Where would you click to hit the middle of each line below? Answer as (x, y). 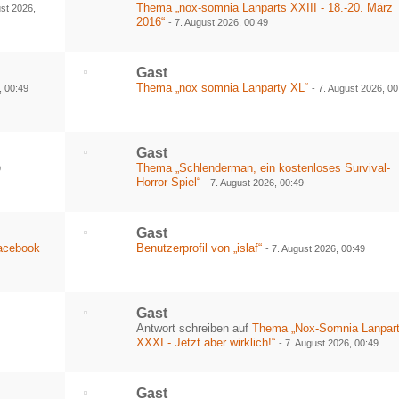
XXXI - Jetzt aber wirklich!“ (206, 342)
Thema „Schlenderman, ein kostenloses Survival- (264, 168)
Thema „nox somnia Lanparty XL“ (223, 88)
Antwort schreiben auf (195, 328)
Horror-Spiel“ (169, 182)
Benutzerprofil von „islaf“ (199, 248)
